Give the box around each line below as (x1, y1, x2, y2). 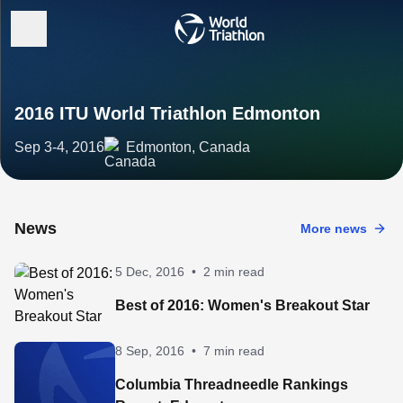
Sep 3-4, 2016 (14, 139, 104, 155)
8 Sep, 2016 (115, 344, 184, 358)
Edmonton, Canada (126, 139, 250, 155)
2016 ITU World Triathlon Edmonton (14, 103, 320, 123)
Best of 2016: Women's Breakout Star (115, 298, 370, 313)
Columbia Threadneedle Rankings (115, 377, 348, 392)
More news (300, 221, 367, 236)
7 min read (203, 344, 264, 358)
